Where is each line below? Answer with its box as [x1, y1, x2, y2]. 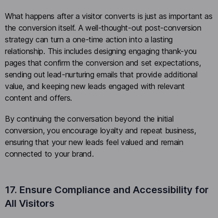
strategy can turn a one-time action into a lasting [5, 34, 173, 44]
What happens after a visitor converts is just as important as [5, 11, 213, 21]
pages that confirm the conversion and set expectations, [5, 57, 201, 68]
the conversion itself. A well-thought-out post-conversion [5, 22, 201, 33]
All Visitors [5, 197, 54, 209]
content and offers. [5, 92, 74, 103]
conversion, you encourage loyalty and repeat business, [5, 125, 196, 135]
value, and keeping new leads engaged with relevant [5, 81, 185, 91]
